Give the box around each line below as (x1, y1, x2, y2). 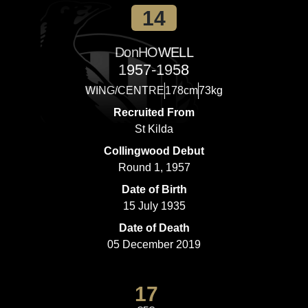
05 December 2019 (107, 239, 201, 250)
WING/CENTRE (85, 85, 164, 96)
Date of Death (118, 222, 190, 234)
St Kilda (135, 123, 173, 135)
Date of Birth (121, 184, 187, 195)
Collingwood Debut (104, 145, 204, 157)
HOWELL (137, 45, 194, 60)
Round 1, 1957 (118, 162, 190, 173)
